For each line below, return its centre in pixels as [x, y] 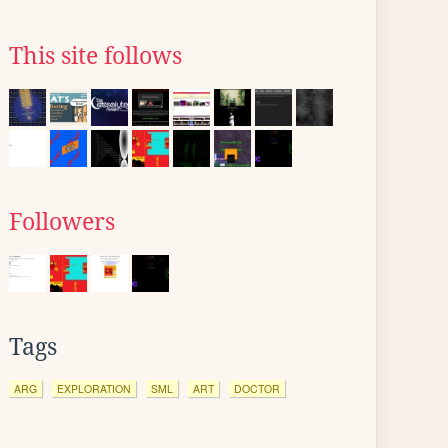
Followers [62, 222]
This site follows [95, 56]
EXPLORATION [94, 388]
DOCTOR [257, 388]
